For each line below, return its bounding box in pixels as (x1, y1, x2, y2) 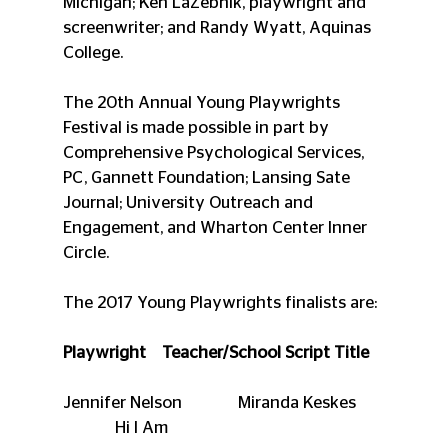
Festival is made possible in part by (62, 118, 333, 136)
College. (62, 43, 123, 61)
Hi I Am (62, 418, 168, 436)
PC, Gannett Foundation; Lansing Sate (62, 168, 354, 186)
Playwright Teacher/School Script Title (62, 343, 369, 361)
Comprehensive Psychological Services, (62, 143, 368, 161)
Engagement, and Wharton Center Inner (62, 218, 371, 236)
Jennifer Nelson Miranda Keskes (62, 393, 384, 411)
